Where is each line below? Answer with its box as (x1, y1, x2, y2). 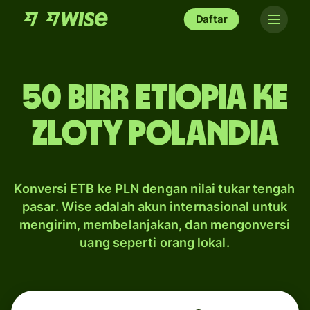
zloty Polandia (31, 117, 279, 152)
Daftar (195, 12, 228, 26)
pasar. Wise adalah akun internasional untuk (22, 199, 287, 214)
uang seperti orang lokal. (80, 235, 230, 250)
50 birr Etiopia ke (22, 81, 288, 116)
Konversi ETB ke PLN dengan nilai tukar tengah (14, 181, 295, 196)
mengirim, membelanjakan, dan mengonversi (19, 217, 290, 232)
